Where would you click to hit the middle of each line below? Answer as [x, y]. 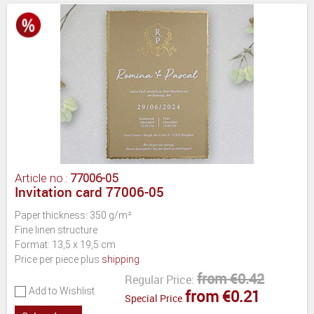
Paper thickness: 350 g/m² [73, 215]
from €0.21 [223, 296]
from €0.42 [231, 278]
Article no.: [42, 178]
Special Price [153, 298]
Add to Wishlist [62, 291]
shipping [121, 259]
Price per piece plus [58, 259]
